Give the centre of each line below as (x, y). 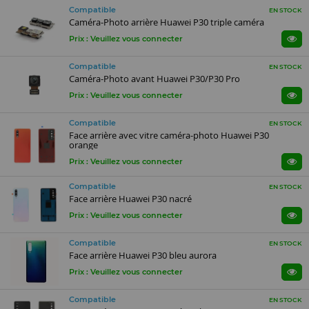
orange (84, 145)
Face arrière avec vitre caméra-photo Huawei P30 (169, 135)
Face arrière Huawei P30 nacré (131, 199)
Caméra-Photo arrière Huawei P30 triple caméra (167, 22)
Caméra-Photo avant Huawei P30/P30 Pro (155, 79)
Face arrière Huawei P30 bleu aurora (143, 255)
